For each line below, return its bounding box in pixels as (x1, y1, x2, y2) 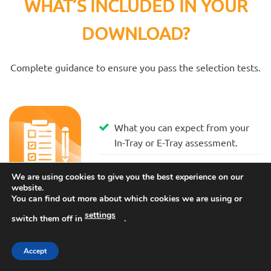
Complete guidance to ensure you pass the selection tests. (10, 60, 261, 73)
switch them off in (11, 212, 85, 224)
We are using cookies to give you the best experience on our (11, 171, 243, 183)
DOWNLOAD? (81, 22, 190, 44)
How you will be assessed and (114, 204, 241, 217)
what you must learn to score (114, 219, 240, 232)
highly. (114, 234, 143, 247)
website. (11, 182, 44, 194)
